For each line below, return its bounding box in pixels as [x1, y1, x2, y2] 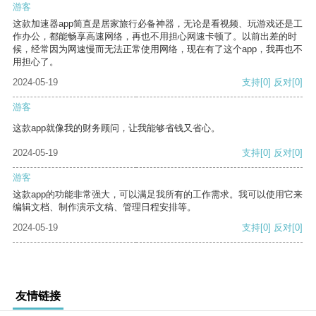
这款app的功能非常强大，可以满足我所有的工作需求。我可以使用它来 [13, 189, 303, 200]
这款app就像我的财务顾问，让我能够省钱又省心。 [13, 123, 220, 134]
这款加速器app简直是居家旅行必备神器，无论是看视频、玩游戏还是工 [13, 18, 303, 30]
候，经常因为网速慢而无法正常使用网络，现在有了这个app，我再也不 [13, 44, 303, 55]
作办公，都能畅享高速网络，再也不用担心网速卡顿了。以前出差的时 [13, 31, 297, 42]
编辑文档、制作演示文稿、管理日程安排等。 [13, 202, 196, 213]
